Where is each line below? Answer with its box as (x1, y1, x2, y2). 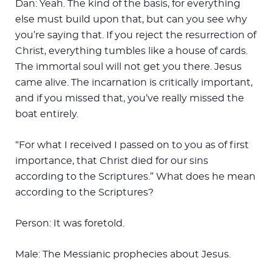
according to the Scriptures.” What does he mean (15, 171, 256, 182)
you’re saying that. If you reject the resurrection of (15, 30, 256, 40)
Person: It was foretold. (15, 218, 124, 228)
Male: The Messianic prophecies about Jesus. (15, 249, 231, 259)
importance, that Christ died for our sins (15, 155, 208, 166)
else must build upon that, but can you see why (15, 14, 247, 24)
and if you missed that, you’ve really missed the (15, 93, 244, 103)
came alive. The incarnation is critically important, (15, 77, 253, 87)
